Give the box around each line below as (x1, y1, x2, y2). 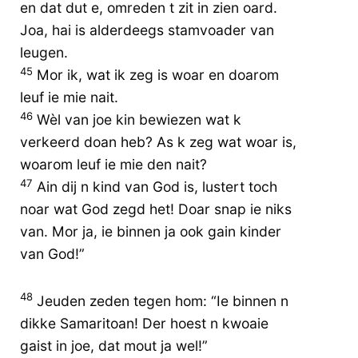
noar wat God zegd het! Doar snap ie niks (20, 201, 292, 218)
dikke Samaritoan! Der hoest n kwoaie (20, 314, 268, 332)
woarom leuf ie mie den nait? (20, 156, 207, 173)
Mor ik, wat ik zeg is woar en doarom (33, 66, 279, 84)
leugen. (20, 44, 68, 62)
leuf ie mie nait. (20, 89, 118, 106)
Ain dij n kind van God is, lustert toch (33, 178, 277, 196)
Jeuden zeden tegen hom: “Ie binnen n (33, 292, 288, 309)
